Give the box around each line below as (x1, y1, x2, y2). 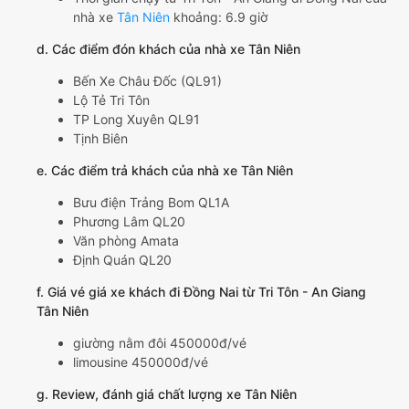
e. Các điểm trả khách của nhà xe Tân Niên (37, 163, 293, 179)
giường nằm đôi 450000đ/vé (73, 335, 246, 351)
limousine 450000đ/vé (73, 354, 208, 371)
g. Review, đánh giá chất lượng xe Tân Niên (37, 386, 297, 403)
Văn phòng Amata (73, 233, 179, 249)
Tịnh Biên (73, 131, 128, 147)
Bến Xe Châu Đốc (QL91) (73, 73, 222, 89)
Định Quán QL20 (73, 252, 172, 268)
